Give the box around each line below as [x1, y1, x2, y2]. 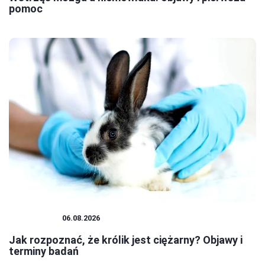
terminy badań [9, 245, 79, 258]
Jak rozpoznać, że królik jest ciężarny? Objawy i [9, 234, 243, 247]
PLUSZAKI [15, 214, 56, 223]
